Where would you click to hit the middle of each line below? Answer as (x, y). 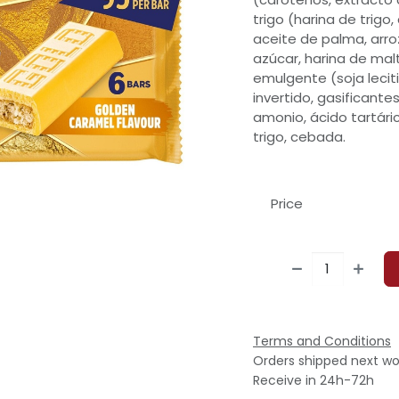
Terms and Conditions (322, 341)
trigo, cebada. (299, 137)
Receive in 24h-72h (313, 380)
